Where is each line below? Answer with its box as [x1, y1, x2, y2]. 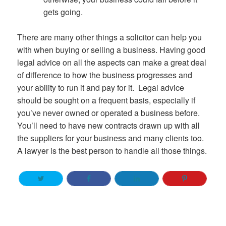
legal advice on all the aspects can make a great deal [17, 56, 207, 69]
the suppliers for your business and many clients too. [17, 132, 204, 144]
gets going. [43, 6, 83, 18]
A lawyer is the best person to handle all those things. [17, 145, 207, 157]
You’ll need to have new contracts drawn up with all [17, 120, 200, 132]
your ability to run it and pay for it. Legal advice [17, 82, 185, 94]
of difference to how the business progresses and [17, 69, 193, 81]
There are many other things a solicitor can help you [17, 31, 202, 43]
